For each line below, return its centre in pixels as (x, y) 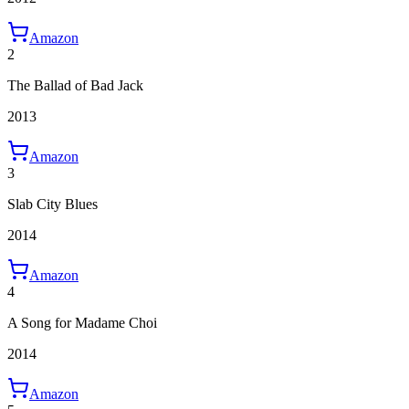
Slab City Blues (52, 204)
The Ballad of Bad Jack (75, 85)
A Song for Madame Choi (82, 322)
